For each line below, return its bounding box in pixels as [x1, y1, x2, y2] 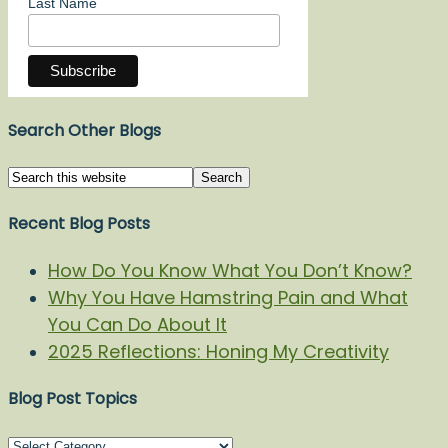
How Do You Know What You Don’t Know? [48, 257, 412, 283]
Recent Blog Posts [8, 211, 150, 235]
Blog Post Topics [8, 387, 137, 411]
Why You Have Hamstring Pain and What [48, 284, 408, 310]
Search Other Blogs [8, 119, 161, 143]
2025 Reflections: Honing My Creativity [48, 338, 389, 364]
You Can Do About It [48, 311, 227, 337]
